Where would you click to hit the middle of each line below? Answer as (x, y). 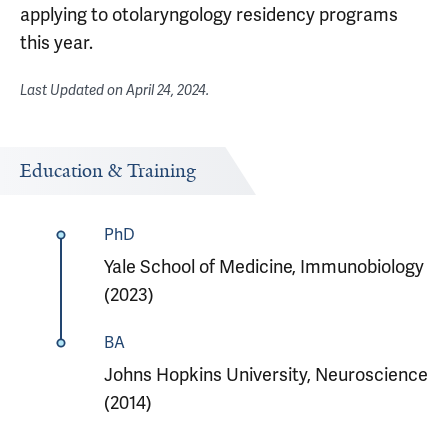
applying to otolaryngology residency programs (209, 15)
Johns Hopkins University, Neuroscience (265, 375)
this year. (56, 43)
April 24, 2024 (166, 90)
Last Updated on (73, 90)
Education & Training (108, 171)
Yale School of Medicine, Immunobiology (263, 267)
